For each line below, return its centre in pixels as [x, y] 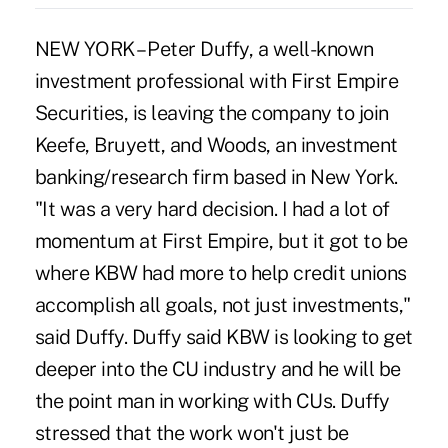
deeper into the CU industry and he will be [217, 368]
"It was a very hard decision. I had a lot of [212, 208]
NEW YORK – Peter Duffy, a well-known [204, 48]
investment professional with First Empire [216, 80]
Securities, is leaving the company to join [211, 112]
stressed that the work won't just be [191, 432]
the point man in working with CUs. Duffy [212, 400]
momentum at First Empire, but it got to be [221, 240]
